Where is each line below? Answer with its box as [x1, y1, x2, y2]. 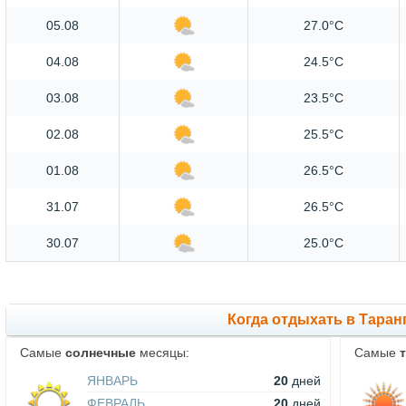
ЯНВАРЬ [87, 373, 138, 389]
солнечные [65, 345, 136, 361]
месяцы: [136, 345, 189, 361]
